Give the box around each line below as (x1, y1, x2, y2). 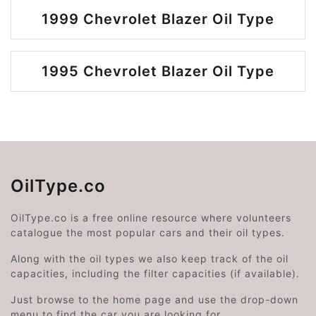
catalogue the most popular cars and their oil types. (11, 226, 285, 238)
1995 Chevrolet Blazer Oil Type (42, 63, 274, 80)
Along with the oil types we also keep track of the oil (11, 253, 288, 265)
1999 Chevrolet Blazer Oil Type (42, 11, 274, 28)
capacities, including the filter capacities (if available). (11, 267, 300, 279)
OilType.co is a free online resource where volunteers (11, 212, 291, 224)
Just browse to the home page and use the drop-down (11, 293, 298, 305)
